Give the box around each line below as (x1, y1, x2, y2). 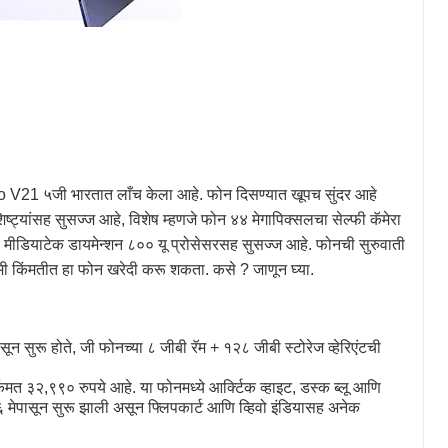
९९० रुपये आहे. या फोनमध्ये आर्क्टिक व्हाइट (48, 378, 292, 396)
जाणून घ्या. (253, 260, 314, 278)
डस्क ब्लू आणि (300, 378, 381, 396)
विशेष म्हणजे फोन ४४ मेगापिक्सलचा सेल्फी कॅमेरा (129, 210, 401, 228)
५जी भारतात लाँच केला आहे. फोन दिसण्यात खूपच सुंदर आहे (43, 185, 377, 203)
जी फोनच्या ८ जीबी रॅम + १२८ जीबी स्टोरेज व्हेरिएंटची (80, 338, 381, 356)
